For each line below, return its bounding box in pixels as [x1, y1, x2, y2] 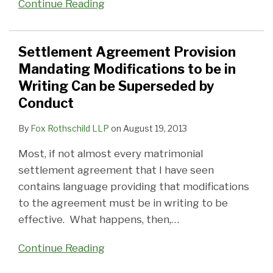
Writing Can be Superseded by [18, 78, 214, 94]
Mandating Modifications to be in [18, 61, 236, 77]
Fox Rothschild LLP [30, 123, 109, 134]
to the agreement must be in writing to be [18, 197, 228, 210]
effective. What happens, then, [18, 213, 171, 226]
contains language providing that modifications [18, 180, 249, 193]
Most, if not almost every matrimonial [18, 147, 203, 160]
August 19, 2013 [123, 123, 187, 134]
